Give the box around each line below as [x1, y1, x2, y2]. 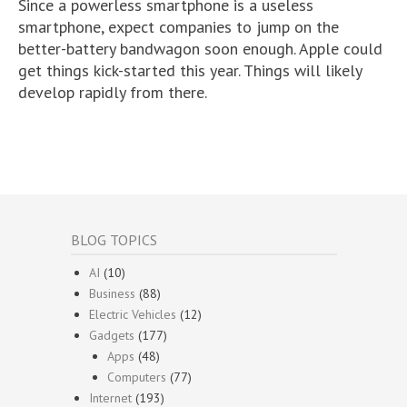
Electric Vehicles [89, 306, 176, 323]
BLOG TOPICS [71, 231, 157, 250]
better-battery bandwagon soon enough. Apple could [18, 38, 382, 60]
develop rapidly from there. [18, 82, 207, 104]
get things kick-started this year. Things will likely [18, 60, 362, 82]
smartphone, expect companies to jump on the [18, 16, 339, 38]
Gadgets [89, 327, 134, 344]
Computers [107, 369, 166, 386]
